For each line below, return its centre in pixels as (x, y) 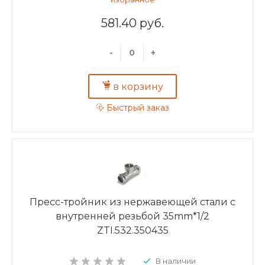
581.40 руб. (132, 23)
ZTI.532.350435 (132, 230)
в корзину (138, 86)
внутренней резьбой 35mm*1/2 (132, 216)
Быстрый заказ (138, 108)
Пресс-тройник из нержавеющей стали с (132, 202)
